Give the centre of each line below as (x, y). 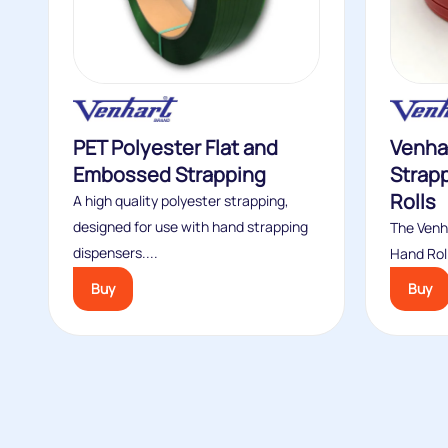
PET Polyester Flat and (175, 147)
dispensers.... (115, 252)
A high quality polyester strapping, (181, 200)
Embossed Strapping (169, 174)
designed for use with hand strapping (190, 226)
